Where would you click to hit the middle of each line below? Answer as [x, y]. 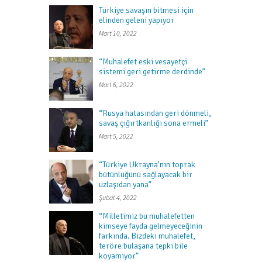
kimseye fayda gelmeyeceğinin [151, 226]
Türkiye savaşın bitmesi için [146, 10]
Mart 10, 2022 [118, 33]
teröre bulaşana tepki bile [143, 246]
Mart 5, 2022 [116, 136]
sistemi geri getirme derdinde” [152, 71]
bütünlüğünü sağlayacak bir [146, 174]
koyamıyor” [119, 256]
